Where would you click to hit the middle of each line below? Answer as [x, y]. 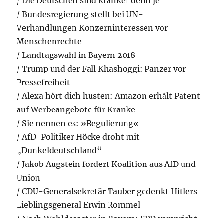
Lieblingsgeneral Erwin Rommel [79, 205]
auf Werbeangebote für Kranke [76, 110]
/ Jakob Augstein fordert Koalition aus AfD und [106, 164]
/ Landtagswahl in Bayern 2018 [76, 55]
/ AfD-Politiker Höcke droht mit [78, 137]
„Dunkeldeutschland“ [59, 151]
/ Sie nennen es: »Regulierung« [78, 123]
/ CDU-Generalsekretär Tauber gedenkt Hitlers [107, 191]
